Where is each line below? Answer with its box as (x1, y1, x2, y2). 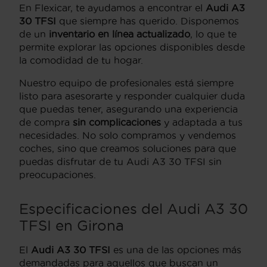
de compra (19, 117, 73, 128)
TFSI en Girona (19, 218, 124, 233)
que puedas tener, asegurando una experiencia (19, 104, 238, 114)
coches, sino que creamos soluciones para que (19, 143, 236, 154)
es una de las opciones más (110, 244, 241, 255)
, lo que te (190, 29, 237, 39)
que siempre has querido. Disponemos (56, 15, 239, 26)
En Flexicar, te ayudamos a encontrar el (19, 2, 206, 13)
